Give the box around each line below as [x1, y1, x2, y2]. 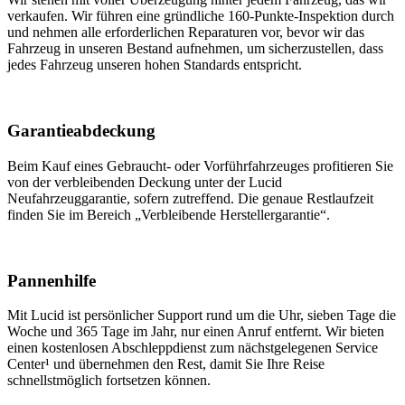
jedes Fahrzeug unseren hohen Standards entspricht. [7, 57, 302, 73]
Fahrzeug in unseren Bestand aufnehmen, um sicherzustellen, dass [7, 41, 383, 57]
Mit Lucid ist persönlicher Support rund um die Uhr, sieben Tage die [7, 307, 396, 324]
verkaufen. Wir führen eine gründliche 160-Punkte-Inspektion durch [7, 8, 394, 24]
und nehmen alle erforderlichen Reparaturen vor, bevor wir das [7, 24, 364, 41]
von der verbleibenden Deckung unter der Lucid [7, 174, 282, 190]
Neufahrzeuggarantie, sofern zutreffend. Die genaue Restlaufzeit [7, 190, 373, 206]
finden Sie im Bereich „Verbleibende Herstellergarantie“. [7, 206, 330, 222]
